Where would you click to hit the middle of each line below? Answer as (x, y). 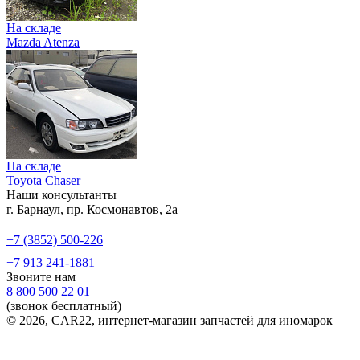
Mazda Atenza (43, 43)
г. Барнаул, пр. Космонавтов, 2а (92, 210)
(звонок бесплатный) (64, 306)
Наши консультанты (61, 195)
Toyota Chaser (43, 181)
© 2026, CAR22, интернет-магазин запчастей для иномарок (170, 321)
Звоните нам (41, 277)
